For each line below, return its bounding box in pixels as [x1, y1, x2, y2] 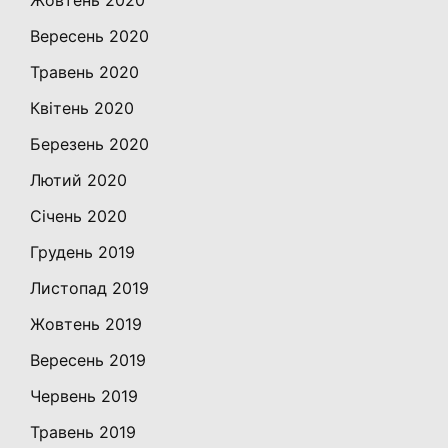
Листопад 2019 [30, 278, 149, 299]
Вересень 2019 [30, 350, 146, 371]
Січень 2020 [30, 206, 127, 227]
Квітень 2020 [30, 98, 134, 119]
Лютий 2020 [30, 170, 127, 191]
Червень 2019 [30, 386, 138, 407]
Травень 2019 [30, 422, 136, 443]
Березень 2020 [30, 134, 149, 155]
